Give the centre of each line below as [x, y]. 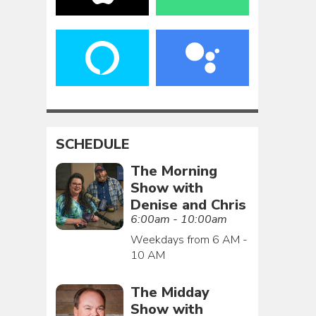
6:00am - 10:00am [178, 219]
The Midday [170, 292]
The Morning [174, 171]
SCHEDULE [93, 145]
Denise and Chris [188, 205]
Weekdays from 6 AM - [189, 239]
